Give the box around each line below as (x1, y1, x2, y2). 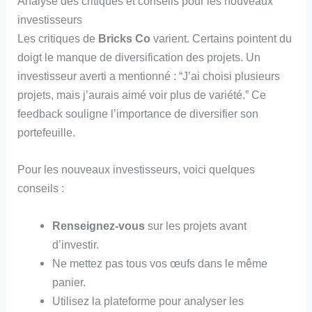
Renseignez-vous (52, 219, 145, 232)
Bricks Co (98, 32, 151, 45)
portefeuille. (17, 126, 76, 139)
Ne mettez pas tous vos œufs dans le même (52, 256, 267, 270)
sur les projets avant (144, 219, 247, 232)
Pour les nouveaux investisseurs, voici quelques (17, 163, 256, 176)
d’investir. (52, 237, 99, 251)
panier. (52, 275, 86, 288)
